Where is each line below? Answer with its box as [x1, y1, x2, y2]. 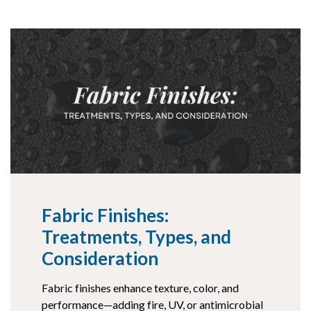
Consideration [42, 247, 158, 270]
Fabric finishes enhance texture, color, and [42, 281, 239, 295]
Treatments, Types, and [42, 226, 231, 249]
